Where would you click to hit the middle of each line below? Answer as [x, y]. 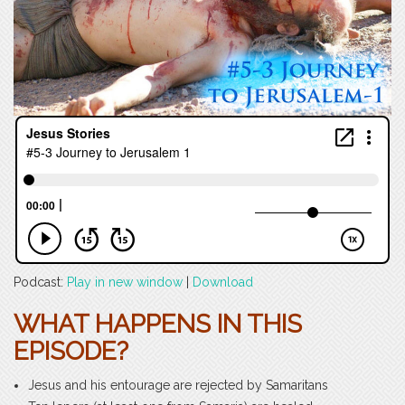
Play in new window [125, 282]
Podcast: [40, 282]
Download [223, 282]
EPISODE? [71, 351]
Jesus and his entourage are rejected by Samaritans [178, 385]
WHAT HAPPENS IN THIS [158, 324]
